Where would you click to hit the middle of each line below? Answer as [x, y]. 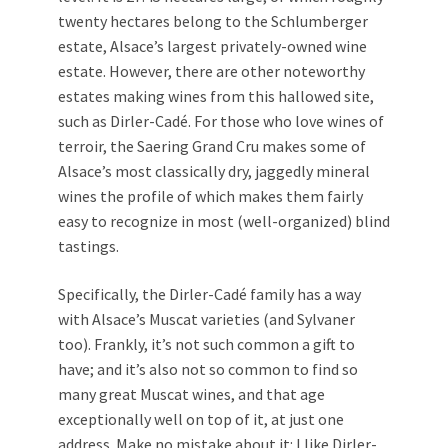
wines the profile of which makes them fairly [210, 196]
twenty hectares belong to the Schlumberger [213, 21]
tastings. [88, 246]
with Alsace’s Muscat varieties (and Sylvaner [206, 319]
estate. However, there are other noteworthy [211, 71]
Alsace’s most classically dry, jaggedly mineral [214, 171]
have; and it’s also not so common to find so [208, 369]
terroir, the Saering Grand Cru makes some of [212, 146]
